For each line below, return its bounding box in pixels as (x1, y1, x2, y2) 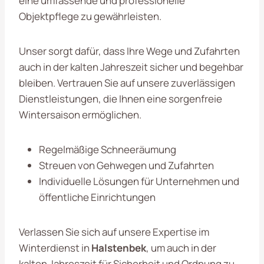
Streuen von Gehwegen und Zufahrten (39, 158, 214, 172)
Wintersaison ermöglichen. (19, 107, 141, 121)
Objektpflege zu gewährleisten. (19, 9, 161, 23)
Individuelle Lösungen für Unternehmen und (39, 174, 239, 188)
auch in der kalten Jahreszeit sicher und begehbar (19, 60, 243, 74)
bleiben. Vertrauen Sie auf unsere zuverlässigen (19, 75, 235, 90)
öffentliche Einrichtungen (39, 190, 156, 204)
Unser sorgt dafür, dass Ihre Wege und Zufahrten (19, 44, 240, 58)
